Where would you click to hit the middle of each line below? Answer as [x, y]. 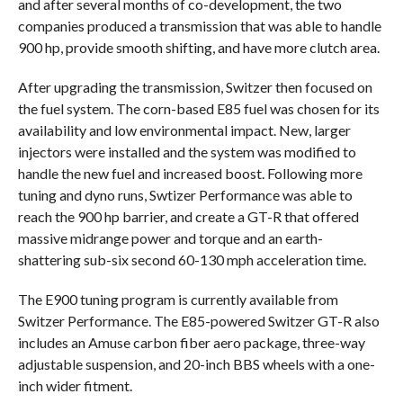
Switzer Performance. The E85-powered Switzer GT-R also [198, 321]
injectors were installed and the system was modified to [187, 152]
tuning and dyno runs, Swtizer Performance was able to [185, 195]
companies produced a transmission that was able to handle [199, 26]
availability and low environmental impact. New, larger [184, 130]
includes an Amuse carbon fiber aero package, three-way [191, 343]
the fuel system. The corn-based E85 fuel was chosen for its [198, 109]
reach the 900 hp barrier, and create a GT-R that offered [188, 217]
